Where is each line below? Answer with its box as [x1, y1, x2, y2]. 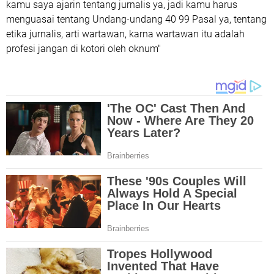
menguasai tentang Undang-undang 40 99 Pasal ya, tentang [6, 13, 267, 25]
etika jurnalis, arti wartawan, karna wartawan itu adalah [6, 28, 245, 40]
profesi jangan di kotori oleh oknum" [6, 42, 161, 54]
